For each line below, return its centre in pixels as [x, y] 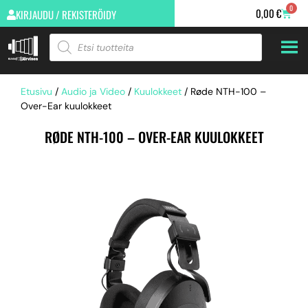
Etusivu [36, 91]
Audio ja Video [93, 91]
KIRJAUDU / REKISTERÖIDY [66, 14]
